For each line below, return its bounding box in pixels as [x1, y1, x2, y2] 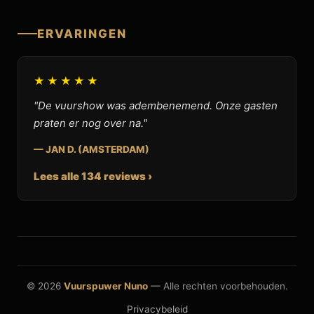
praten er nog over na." [34, 116, 147, 130]
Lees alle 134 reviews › [34, 170, 152, 183]
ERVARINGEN [37, 27, 127, 41]
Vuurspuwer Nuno [63, 280, 148, 292]
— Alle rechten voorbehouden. [147, 280, 288, 292]
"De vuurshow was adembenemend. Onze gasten [34, 99, 278, 112]
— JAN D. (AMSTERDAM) [34, 144, 149, 155]
